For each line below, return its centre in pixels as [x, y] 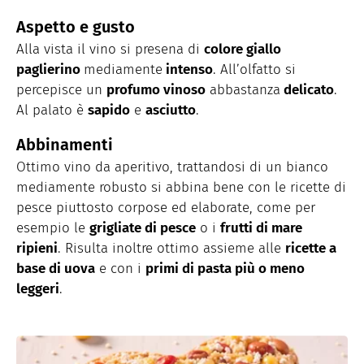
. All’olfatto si [254, 70]
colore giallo [243, 50]
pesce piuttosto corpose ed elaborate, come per [166, 208]
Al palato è [52, 110]
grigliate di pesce [143, 228]
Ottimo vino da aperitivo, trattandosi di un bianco [172, 167]
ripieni [37, 249]
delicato [307, 90]
